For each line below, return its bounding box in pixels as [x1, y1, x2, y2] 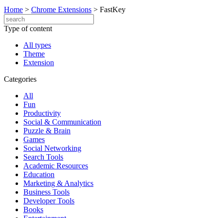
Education [23, 170, 54, 179]
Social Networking [23, 144, 81, 152]
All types [23, 41, 51, 49]
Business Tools [23, 188, 70, 196]
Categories [4, 75, 36, 83]
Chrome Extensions [31, 5, 91, 14]
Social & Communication [23, 118, 101, 126]
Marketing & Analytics [23, 179, 93, 187]
